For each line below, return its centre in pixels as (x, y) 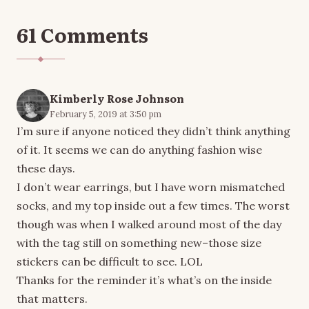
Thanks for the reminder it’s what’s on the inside (144, 280)
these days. (46, 168)
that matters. (52, 298)
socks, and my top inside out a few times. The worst (153, 205)
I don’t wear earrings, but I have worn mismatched (151, 187)
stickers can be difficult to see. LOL (110, 261)
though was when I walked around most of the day (149, 224)
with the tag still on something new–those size (139, 242)
